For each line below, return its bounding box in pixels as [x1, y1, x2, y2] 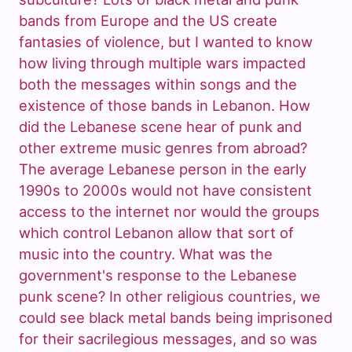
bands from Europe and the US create [19, 12, 277, 30]
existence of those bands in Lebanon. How [19, 97, 310, 115]
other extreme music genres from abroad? [19, 139, 307, 157]
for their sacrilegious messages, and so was [19, 330, 317, 348]
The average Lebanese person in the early [19, 160, 306, 178]
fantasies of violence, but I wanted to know [19, 33, 313, 51]
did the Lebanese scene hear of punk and [19, 118, 302, 136]
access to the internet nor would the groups [19, 203, 320, 221]
